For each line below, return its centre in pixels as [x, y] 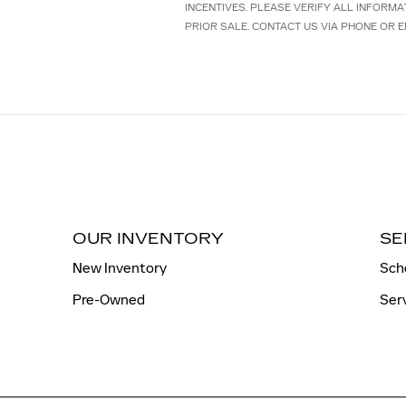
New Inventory [120, 268]
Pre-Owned [109, 300]
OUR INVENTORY [148, 239]
